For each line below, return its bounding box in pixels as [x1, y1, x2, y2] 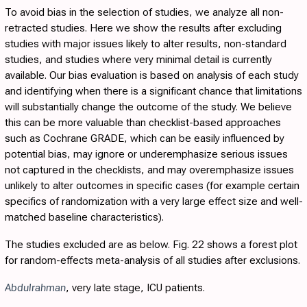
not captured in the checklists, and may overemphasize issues [5, 164, 294, 177]
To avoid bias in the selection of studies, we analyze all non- [5, 6, 284, 19]
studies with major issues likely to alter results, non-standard [5, 38, 286, 51]
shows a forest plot [204, 238, 297, 251]
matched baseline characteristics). [5, 211, 164, 224]
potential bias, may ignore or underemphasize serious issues [5, 148, 288, 161]
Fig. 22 [173, 238, 204, 251]
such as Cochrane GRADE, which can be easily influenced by [5, 132, 284, 145]
